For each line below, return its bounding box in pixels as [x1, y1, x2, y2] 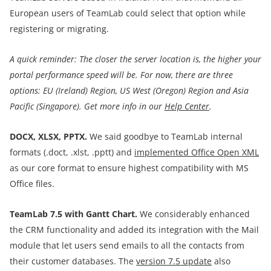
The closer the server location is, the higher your [79, 53, 261, 65]
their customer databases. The [10, 255, 136, 267]
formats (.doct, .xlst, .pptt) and [10, 146, 134, 158]
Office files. [10, 177, 54, 189]
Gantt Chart [86, 207, 135, 220]
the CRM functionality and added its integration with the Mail [10, 223, 259, 235]
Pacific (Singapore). [10, 100, 82, 112]
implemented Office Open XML [134, 146, 259, 158]
